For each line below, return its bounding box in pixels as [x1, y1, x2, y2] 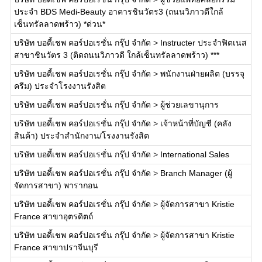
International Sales [160, 150, 229, 159]
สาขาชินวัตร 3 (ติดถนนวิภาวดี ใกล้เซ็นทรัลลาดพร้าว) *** [13, 50, 219, 60]
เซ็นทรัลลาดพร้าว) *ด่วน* [13, 19, 105, 29]
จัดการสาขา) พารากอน [13, 181, 98, 190]
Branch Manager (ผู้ [160, 168, 232, 178]
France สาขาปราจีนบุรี [13, 243, 98, 252]
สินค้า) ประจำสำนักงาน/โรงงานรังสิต [13, 131, 149, 140]
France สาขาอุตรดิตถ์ [13, 212, 93, 221]
